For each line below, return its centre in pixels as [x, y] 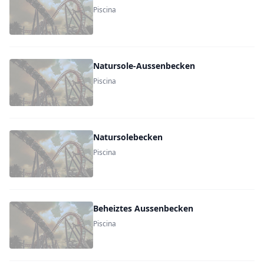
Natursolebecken [128, 137]
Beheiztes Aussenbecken [143, 208]
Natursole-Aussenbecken [144, 66]
